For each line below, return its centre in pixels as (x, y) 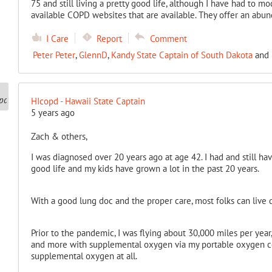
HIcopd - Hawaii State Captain (88, 101)
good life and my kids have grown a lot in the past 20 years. (145, 168)
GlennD (93, 55)
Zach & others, (59, 136)
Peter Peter (54, 55)
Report (109, 39)
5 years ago (53, 113)
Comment (168, 39)
